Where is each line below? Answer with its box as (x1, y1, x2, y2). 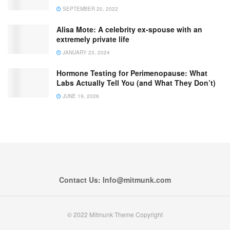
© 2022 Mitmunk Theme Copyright (67, 209, 163, 219)
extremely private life (56, 33, 129, 44)
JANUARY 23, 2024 (61, 48, 110, 56)
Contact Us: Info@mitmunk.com (59, 174, 171, 185)
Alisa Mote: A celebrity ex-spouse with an (56, 24, 202, 34)
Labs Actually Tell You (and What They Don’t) (56, 77, 216, 88)
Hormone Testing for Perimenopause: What (56, 67, 207, 78)
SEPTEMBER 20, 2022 (61, 5, 118, 12)
